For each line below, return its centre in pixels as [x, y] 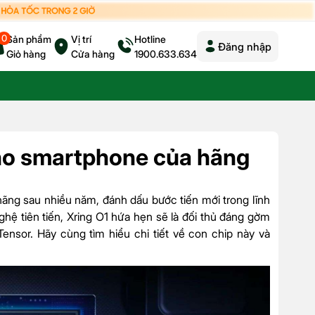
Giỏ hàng [26, 54]
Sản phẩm [29, 39]
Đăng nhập [245, 46]
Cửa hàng [93, 54]
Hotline [150, 39]
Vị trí [81, 39]
